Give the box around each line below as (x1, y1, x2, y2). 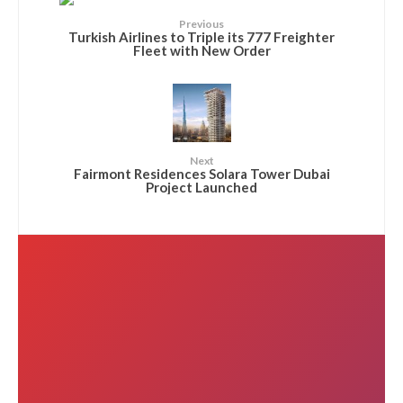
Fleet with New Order (132, 41, 271, 58)
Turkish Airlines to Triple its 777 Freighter (68, 28, 335, 45)
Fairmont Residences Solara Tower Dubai (73, 165, 330, 182)
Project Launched (146, 178, 257, 195)
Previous (179, 17, 224, 31)
